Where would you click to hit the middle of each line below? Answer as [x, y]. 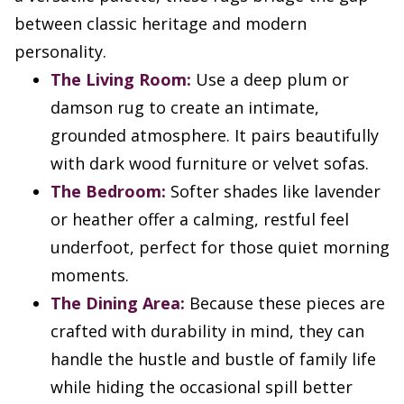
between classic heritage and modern [161, 24]
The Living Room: [121, 80]
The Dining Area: [118, 303]
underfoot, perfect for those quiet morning [220, 248]
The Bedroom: [108, 192]
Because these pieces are [285, 303]
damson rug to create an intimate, [185, 108]
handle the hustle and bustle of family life [213, 359]
